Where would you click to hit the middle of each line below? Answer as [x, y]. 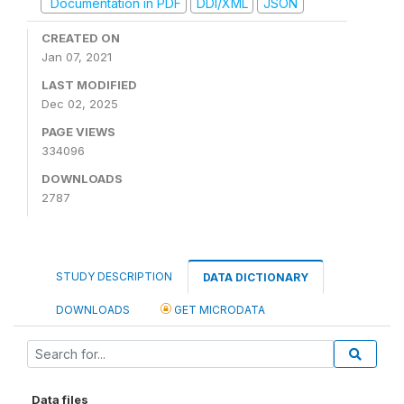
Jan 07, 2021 [77, 57]
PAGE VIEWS [78, 132]
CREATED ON [81, 38]
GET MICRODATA [218, 310]
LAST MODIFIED [89, 85]
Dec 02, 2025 [80, 104]
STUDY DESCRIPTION [114, 276]
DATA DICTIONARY [256, 277]
